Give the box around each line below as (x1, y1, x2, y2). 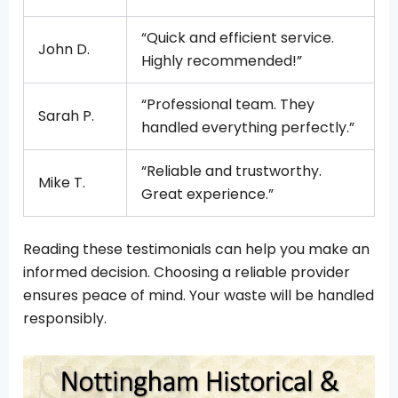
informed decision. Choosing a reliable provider (23, 261, 350, 283)
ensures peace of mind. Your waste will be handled (23, 284, 374, 306)
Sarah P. (38, 105, 94, 126)
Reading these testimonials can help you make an (23, 238, 370, 259)
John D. (38, 38, 90, 60)
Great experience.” (141, 183, 274, 204)
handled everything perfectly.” (141, 116, 354, 138)
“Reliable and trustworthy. (141, 160, 322, 181)
